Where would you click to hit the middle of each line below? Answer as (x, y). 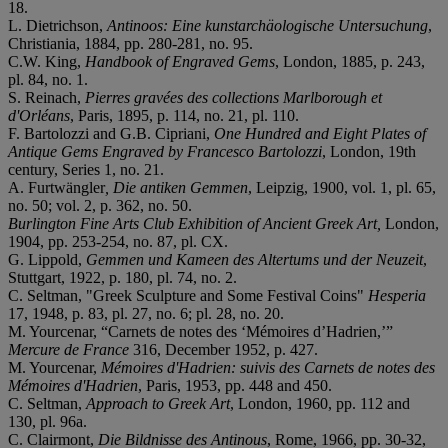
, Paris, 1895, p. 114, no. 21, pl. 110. (184, 115)
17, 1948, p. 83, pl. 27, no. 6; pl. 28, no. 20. (146, 313)
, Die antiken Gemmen (176, 187)
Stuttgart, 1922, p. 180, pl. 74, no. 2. (122, 277)
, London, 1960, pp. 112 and (320, 403)
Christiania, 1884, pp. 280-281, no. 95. (130, 43)
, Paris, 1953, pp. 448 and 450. (235, 385)
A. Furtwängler (56, 187)
